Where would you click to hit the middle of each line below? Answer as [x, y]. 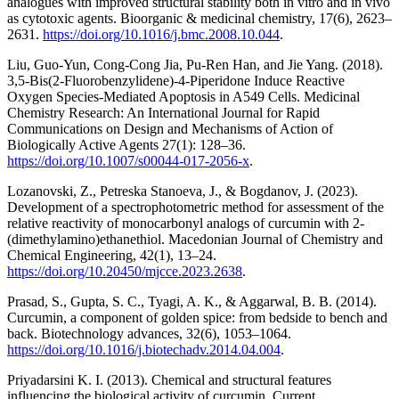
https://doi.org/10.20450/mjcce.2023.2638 [125, 272]
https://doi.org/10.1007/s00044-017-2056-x [128, 161]
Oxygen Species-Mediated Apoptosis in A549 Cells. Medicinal [183, 97]
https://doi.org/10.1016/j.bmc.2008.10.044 [161, 35]
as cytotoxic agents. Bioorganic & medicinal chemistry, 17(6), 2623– [199, 19]
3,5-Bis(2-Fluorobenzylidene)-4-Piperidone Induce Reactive [176, 81]
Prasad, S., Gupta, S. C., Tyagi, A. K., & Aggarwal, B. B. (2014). [192, 302]
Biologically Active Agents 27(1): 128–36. [126, 145]
